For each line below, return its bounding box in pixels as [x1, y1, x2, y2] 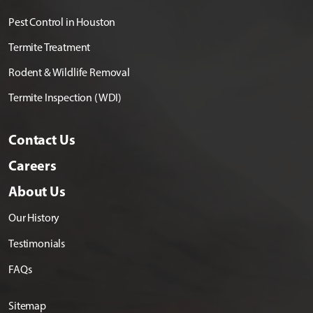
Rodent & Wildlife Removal [8, 66, 130, 80]
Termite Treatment [8, 41, 91, 54]
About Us [8, 182, 66, 201]
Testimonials [8, 237, 66, 251]
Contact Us [8, 131, 75, 149]
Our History [8, 211, 60, 225]
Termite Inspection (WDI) [8, 91, 122, 105]
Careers [8, 156, 57, 175]
